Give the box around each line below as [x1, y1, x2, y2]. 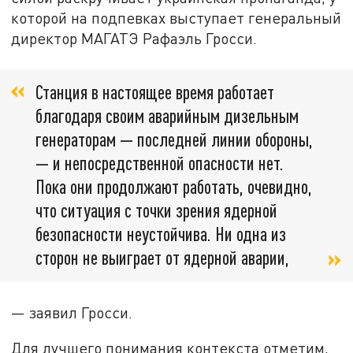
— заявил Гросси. [11, 303, 133, 321]
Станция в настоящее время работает [35, 80, 274, 103]
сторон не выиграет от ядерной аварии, [35, 245, 289, 269]
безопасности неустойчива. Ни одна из [35, 221, 286, 245]
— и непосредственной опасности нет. [35, 150, 284, 174]
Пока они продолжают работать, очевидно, [35, 174, 312, 198]
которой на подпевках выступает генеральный [11, 9, 342, 28]
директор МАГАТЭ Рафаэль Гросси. [11, 29, 258, 48]
